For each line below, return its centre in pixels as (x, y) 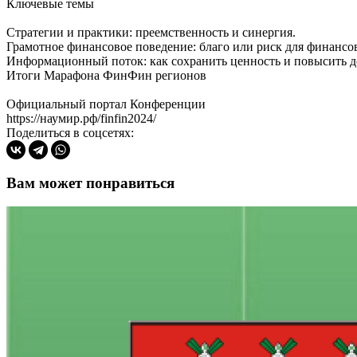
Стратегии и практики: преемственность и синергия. (151, 32)
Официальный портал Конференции (106, 104)
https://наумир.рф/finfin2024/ (81, 118)
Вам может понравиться (90, 182)
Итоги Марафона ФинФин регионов (106, 75)
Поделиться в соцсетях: (70, 132)
